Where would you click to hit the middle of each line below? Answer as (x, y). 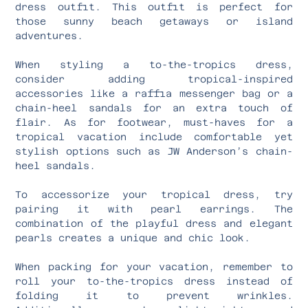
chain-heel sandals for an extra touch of (154, 108)
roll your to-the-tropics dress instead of (154, 281)
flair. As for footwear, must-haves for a (154, 122)
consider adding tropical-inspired (154, 79)
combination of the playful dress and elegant (154, 223)
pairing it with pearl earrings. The (154, 209)
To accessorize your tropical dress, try (154, 194)
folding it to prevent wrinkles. (154, 295)
